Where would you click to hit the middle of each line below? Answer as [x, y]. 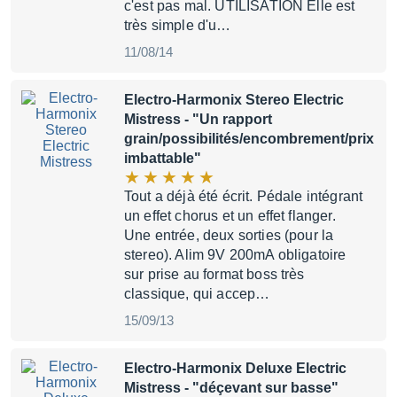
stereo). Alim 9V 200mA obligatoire [235, 255]
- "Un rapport [226, 119]
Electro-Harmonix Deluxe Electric [235, 368]
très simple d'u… [178, 25]
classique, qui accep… [197, 294]
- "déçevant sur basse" [260, 388]
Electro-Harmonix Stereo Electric [234, 100]
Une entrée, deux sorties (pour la [229, 235]
